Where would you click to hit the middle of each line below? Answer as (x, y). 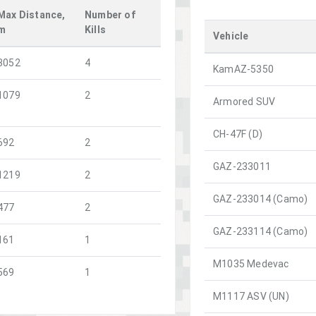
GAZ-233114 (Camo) (261, 231)
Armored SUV (244, 101)
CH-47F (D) (238, 134)
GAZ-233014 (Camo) (261, 199)
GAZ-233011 (242, 166)
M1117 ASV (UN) (251, 296)
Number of (110, 15)
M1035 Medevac (251, 263)
